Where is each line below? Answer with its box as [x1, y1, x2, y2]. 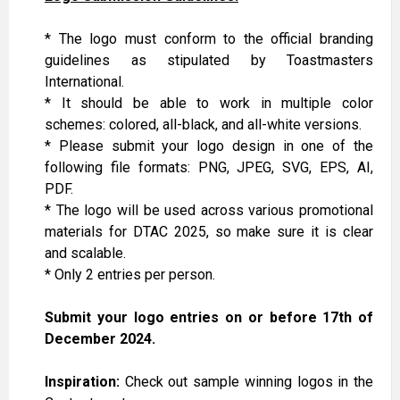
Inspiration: [45, 373, 120, 391]
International [45, 73, 121, 91]
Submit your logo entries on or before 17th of [45, 309, 373, 327]
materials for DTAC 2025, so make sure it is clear [45, 223, 373, 241]
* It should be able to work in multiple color [45, 95, 373, 112]
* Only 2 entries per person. [45, 266, 215, 284]
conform [163, 30, 216, 48]
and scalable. [45, 245, 126, 262]
